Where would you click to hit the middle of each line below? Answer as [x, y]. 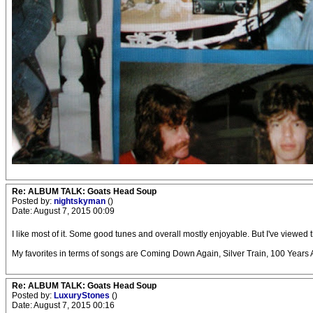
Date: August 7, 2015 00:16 [63, 305]
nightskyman [81, 201]
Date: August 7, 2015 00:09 [63, 211]
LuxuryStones [83, 296]
